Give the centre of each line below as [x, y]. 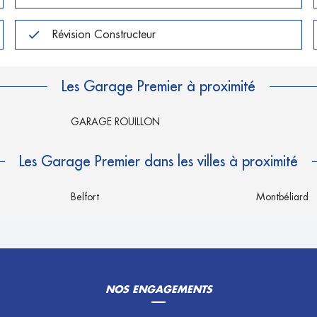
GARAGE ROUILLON [115, 122]
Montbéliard [282, 197]
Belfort [85, 197]
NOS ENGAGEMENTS [158, 289]
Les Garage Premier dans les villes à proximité [158, 161]
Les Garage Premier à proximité [158, 86]
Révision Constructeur [104, 34]
